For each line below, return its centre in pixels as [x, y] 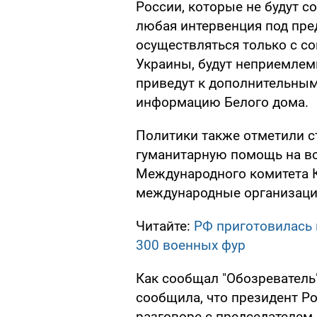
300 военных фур [191, 246]
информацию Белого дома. [222, 103]
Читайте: [165, 226]
